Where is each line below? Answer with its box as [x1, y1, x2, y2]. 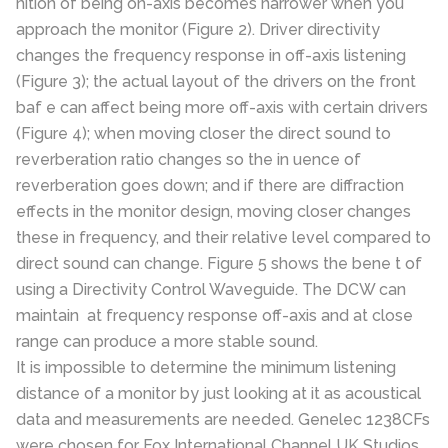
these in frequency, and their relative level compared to [16, 228, 431, 247]
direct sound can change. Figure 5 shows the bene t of [16, 254, 422, 273]
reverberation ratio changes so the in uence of [16, 150, 361, 169]
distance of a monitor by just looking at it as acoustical [16, 384, 421, 403]
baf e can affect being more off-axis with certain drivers [16, 98, 428, 117]
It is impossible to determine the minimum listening [16, 358, 396, 377]
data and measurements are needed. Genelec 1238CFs [16, 410, 430, 429]
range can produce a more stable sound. [16, 332, 318, 351]
